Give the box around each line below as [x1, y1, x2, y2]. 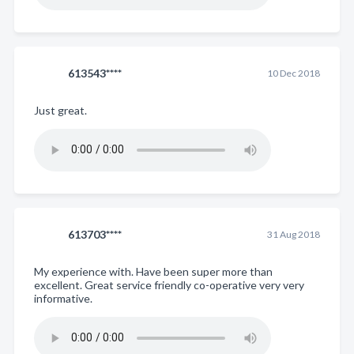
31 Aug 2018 [266, 228, 320, 240]
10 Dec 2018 [266, 66, 320, 79]
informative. [34, 291, 92, 305]
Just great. [34, 103, 87, 117]
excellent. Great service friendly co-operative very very [34, 277, 304, 292]
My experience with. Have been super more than [34, 264, 273, 278]
